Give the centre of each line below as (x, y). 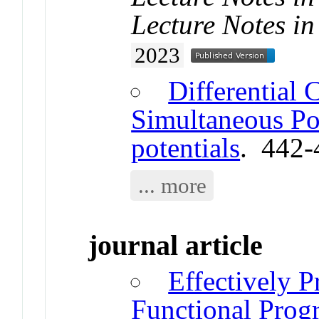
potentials (186, 148)
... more (172, 186)
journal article (176, 245)
